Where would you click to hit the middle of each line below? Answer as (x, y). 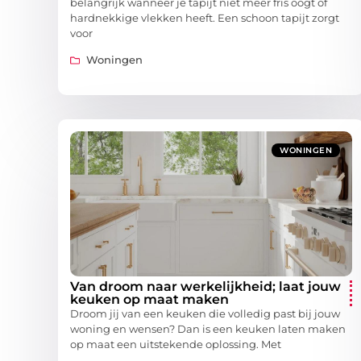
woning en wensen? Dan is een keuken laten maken (208, 329)
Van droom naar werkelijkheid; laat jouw (205, 287)
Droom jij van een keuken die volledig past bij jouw (205, 314)
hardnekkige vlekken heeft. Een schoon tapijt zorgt (205, 18)
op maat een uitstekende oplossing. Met (176, 344)
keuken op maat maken (149, 300)
